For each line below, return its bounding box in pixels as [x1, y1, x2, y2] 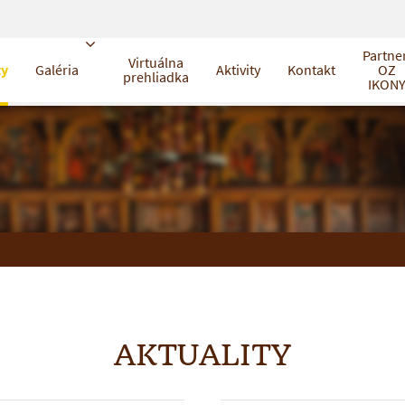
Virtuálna [128, 53, 184, 72]
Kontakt [287, 61, 335, 80]
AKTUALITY [114, 337, 291, 372]
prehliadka [123, 68, 189, 87]
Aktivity [216, 61, 260, 80]
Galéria [35, 61, 79, 80]
